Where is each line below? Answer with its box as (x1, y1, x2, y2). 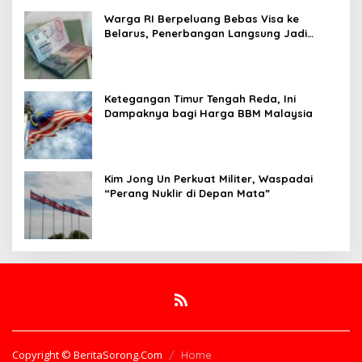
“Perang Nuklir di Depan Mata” (104, 187, 270, 200)
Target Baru (104, 41, 170, 55)
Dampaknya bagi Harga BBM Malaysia (104, 107, 313, 120)
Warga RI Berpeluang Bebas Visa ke (104, 12, 299, 26)
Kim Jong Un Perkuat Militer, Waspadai (104, 172, 313, 186)
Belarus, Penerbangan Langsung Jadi (104, 27, 307, 40)
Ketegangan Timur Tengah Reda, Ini (104, 92, 296, 106)
